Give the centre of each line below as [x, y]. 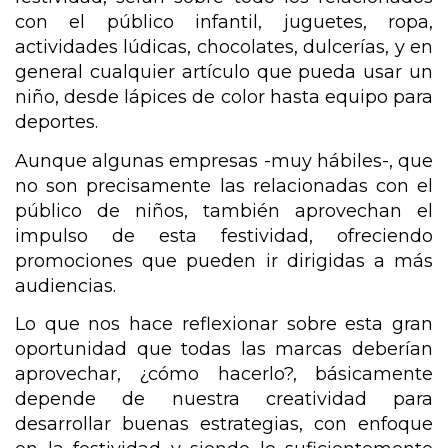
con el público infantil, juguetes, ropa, [224, 22]
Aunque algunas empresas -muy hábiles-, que [224, 160]
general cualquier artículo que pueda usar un [224, 72]
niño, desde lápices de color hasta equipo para [224, 97]
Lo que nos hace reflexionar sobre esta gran [224, 323]
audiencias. [68, 285]
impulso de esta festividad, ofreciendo [224, 235]
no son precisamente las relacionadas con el [224, 185]
